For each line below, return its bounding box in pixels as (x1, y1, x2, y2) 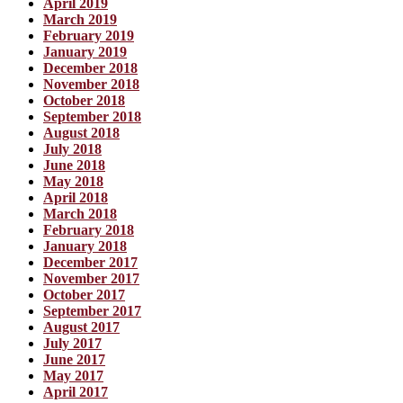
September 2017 (43, 303, 141, 319)
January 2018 (43, 238, 127, 255)
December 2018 (43, 60, 138, 76)
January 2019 (43, 44, 127, 60)
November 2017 (43, 271, 139, 287)
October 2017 (43, 287, 125, 303)
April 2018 (43, 190, 108, 206)
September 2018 (43, 109, 141, 125)
